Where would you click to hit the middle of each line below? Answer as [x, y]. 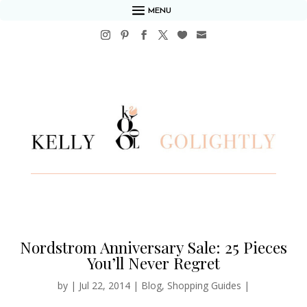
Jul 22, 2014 [105, 286]
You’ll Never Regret [153, 263]
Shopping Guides [204, 286]
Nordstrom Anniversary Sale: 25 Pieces [153, 247]
